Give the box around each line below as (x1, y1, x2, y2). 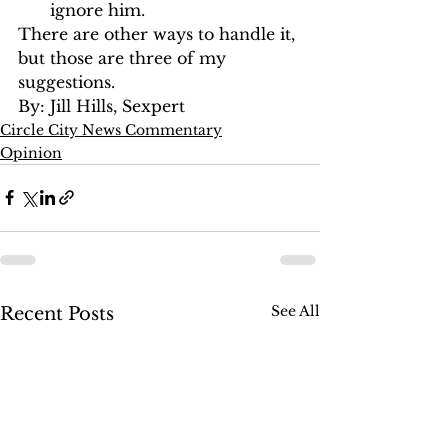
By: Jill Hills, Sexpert (18, 95, 185, 116)
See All (271, 301, 320, 320)
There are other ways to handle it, (18, 23, 300, 44)
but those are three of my (18, 47, 231, 68)
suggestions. (18, 71, 115, 92)
